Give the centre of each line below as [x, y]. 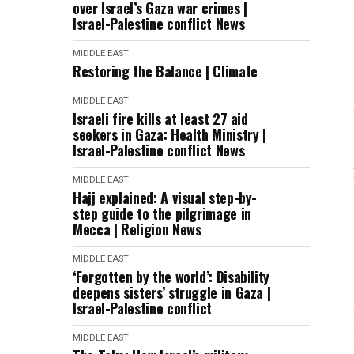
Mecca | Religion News [137, 229]
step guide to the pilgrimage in [162, 213]
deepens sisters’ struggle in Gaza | [172, 292]
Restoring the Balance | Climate [165, 71]
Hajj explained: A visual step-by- [165, 198]
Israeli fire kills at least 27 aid [160, 119]
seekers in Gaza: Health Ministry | [169, 134]
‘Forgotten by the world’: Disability [171, 277]
